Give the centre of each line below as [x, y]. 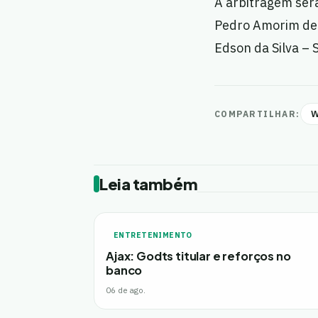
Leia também [149, 184]
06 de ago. [126, 290]
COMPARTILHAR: [257, 114]
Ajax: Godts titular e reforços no [198, 256]
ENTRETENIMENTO [153, 235]
